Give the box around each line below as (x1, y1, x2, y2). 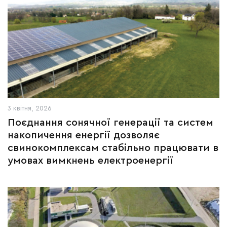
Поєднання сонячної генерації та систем (8, 118, 213, 128)
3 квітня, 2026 (8, 105, 52, 111)
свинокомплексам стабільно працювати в (8, 143, 218, 153)
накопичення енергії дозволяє (8, 130, 160, 140)
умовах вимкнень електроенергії (8, 156, 173, 166)
